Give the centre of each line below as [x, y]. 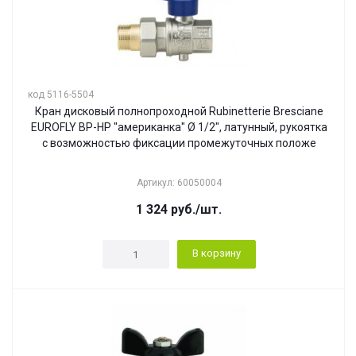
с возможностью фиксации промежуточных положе [179, 143]
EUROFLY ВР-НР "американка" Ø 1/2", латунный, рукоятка [179, 127]
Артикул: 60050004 [179, 183]
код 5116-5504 [61, 95]
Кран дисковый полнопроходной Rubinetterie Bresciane [179, 111]
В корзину [216, 253]
